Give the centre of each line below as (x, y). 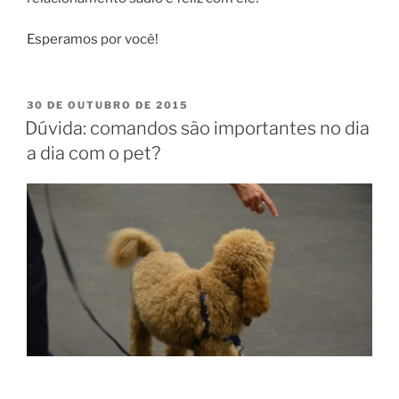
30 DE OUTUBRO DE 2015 (108, 105)
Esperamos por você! (93, 40)
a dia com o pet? (94, 153)
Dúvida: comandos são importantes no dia (197, 128)
